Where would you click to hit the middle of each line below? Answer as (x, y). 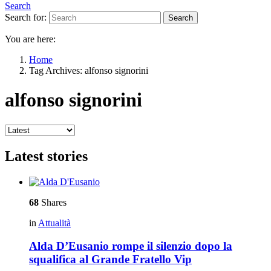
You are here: (30, 39)
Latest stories (46, 156)
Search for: (26, 17)
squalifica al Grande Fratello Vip (110, 260)
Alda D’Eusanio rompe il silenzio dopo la (131, 246)
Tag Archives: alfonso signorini (89, 70)
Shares (53, 202)
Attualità (54, 223)
